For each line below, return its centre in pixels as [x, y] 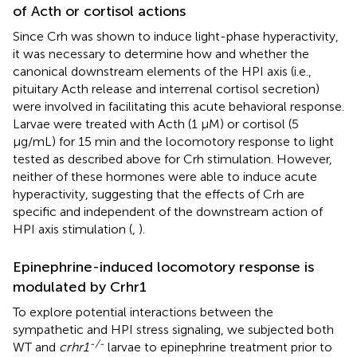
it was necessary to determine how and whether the [161, 54]
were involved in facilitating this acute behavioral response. [178, 107]
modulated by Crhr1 [80, 287]
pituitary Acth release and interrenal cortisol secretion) [166, 89]
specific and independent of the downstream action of [168, 212]
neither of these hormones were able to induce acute [165, 177]
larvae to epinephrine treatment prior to [218, 347]
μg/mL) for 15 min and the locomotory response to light [173, 142]
